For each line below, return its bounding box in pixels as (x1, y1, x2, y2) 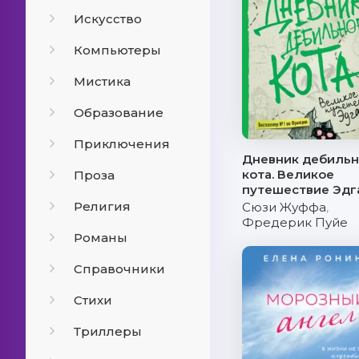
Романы (74, 230, 127, 245)
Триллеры (74, 324, 142, 339)
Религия (74, 199, 131, 214)
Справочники (74, 261, 165, 276)
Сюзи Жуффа (242, 200, 326, 215)
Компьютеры (74, 42, 161, 58)
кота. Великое (242, 167, 334, 182)
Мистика (74, 74, 131, 89)
